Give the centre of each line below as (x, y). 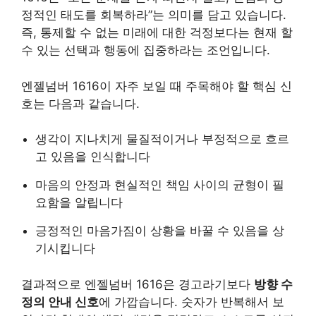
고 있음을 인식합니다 (93, 157)
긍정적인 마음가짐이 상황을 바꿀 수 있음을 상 (160, 231)
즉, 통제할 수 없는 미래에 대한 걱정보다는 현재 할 (157, 32)
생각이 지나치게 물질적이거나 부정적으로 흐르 (162, 139)
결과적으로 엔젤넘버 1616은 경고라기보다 (138, 284)
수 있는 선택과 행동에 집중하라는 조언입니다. (146, 50)
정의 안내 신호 (60, 302)
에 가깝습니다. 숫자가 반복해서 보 (192, 302)
